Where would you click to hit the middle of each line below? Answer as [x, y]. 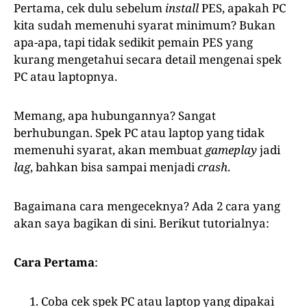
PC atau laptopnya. [65, 77]
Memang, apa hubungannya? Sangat [115, 116]
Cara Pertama [54, 262]
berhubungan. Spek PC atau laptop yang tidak [139, 133]
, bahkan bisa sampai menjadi [114, 167]
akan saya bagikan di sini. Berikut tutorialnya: [142, 223]
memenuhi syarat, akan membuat [109, 150]
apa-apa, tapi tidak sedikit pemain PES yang [133, 42]
